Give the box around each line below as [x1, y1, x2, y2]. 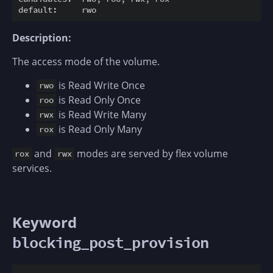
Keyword [12, 211, 77, 232]
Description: [12, 30, 71, 44]
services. [12, 161, 52, 175]
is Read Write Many [56, 107, 147, 121]
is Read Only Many [56, 122, 143, 136]
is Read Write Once [56, 78, 146, 92]
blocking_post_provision [12, 233, 208, 252]
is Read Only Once [56, 93, 141, 107]
